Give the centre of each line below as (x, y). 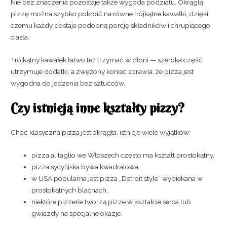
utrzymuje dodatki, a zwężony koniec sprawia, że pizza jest (102, 72)
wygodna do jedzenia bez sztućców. (68, 83)
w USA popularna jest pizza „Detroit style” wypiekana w (117, 178)
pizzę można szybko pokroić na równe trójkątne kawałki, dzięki (110, 14)
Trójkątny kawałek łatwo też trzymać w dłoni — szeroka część (107, 60)
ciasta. (20, 37)
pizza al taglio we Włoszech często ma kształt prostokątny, (123, 155)
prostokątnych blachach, (70, 190)
